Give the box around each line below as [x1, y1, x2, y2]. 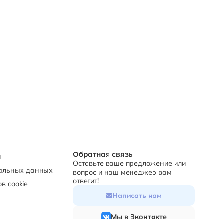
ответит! [73, 176, 99, 186]
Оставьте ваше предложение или [73, 159, 186, 168]
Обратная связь [73, 150, 133, 159]
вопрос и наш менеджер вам [73, 168, 172, 177]
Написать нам [112, 191, 162, 200]
